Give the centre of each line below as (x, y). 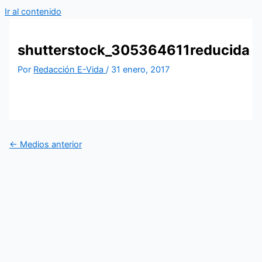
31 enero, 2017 (141, 70)
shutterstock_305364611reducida (134, 50)
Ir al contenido (33, 12)
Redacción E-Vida (70, 70)
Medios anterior (49, 144)
